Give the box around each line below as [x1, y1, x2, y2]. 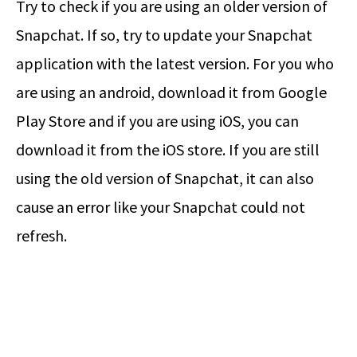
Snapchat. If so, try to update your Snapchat [16, 24, 312, 45]
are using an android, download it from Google [16, 81, 327, 102]
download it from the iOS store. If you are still [16, 139, 320, 159]
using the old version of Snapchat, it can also [16, 167, 314, 188]
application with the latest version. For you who [16, 53, 334, 73]
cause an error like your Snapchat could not [16, 196, 305, 217]
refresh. [16, 225, 67, 245]
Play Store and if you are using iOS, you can [16, 110, 299, 131]
